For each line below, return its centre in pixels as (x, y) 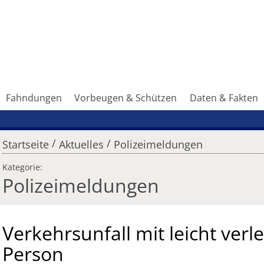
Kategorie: (22, 167)
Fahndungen (34, 98)
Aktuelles (81, 145)
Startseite (26, 145)
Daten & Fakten (224, 98)
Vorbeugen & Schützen (126, 98)
